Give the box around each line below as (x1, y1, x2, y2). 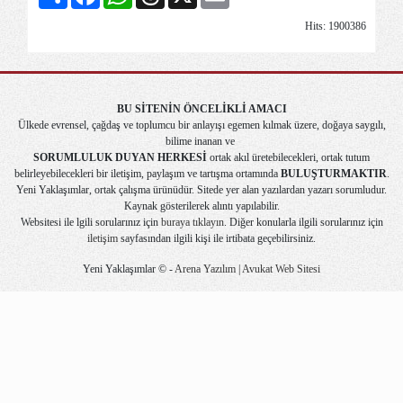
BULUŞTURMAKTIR (280, 167, 387, 181)
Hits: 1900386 (305, 20, 366, 33)
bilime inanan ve (166, 135, 235, 148)
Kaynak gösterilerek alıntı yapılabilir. (123, 200, 280, 213)
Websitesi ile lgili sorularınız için (20, 216, 161, 229)
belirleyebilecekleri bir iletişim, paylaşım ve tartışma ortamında (13, 167, 281, 181)
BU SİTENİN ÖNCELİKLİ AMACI (116, 103, 287, 116)
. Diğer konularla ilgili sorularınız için (223, 216, 383, 229)
